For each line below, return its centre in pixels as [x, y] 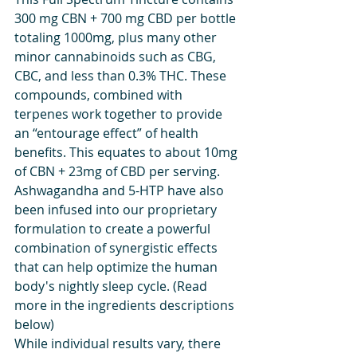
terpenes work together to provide [120, 114]
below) [34, 324]
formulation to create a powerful [114, 228]
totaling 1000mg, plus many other [117, 37]
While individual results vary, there [119, 343]
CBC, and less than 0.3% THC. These [122, 75]
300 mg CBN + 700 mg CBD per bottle [127, 18]
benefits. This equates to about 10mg [127, 152]
